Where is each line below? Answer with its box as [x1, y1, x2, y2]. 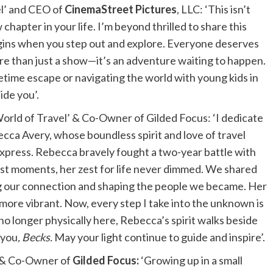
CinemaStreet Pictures [65, 2, 177, 16]
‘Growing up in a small [141, 253, 243, 268]
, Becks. [18, 230, 52, 244]
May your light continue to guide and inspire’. [52, 230, 265, 244]
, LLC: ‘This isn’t [177, 2, 250, 16]
